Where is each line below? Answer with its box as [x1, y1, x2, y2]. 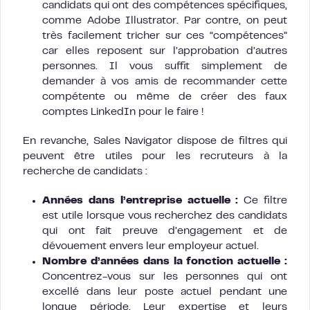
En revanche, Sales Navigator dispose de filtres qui [23, 136, 287, 146]
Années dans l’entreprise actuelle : [42, 196, 239, 206]
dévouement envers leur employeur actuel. [42, 241, 259, 251]
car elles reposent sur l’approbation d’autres [42, 46, 287, 56]
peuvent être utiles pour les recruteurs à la [23, 152, 287, 161]
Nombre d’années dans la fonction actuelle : [42, 257, 287, 266]
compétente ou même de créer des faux [42, 92, 287, 102]
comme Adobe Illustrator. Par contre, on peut [42, 16, 287, 26]
